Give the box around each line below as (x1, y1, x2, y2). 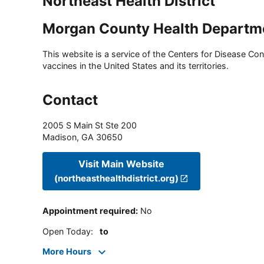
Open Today (42, 226, 91, 236)
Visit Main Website (78, 157, 165, 170)
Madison (42, 132, 77, 143)
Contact (42, 91, 98, 109)
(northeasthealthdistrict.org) (54, 172, 179, 184)
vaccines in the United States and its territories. (42, 61, 229, 71)
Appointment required (42, 206, 136, 216)
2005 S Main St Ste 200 (42, 120, 137, 131)
